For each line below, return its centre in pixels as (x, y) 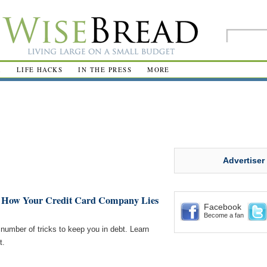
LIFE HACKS (40, 69)
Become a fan (224, 215)
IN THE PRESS (105, 69)
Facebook (223, 207)
